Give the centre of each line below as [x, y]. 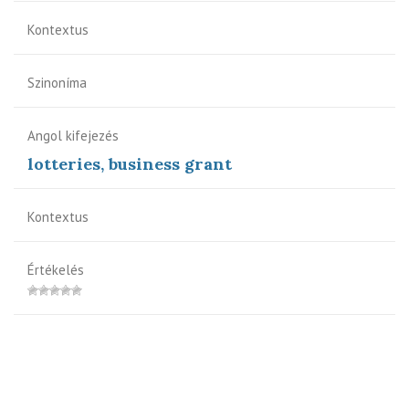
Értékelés [56, 269]
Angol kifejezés [73, 135]
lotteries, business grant [130, 163]
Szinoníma [57, 82]
